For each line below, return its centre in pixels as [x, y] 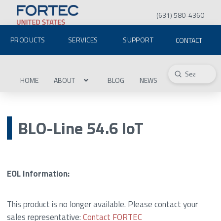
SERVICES [83, 40]
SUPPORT [138, 40]
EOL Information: [38, 174]
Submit [187, 73]
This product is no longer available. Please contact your [102, 204]
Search [178, 79]
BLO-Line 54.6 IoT [81, 128]
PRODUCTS [28, 40]
